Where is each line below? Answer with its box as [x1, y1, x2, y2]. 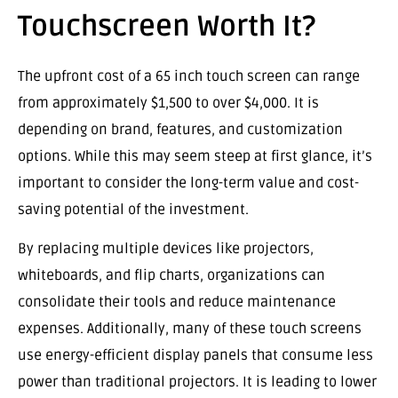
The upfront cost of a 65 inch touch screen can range [18, 67, 360, 85]
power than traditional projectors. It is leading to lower [18, 373, 377, 392]
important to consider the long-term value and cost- [18, 173, 359, 192]
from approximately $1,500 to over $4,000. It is [18, 93, 319, 112]
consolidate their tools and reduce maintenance [18, 293, 336, 312]
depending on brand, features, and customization [18, 120, 343, 139]
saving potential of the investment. [18, 200, 249, 219]
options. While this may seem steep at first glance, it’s [18, 147, 372, 165]
